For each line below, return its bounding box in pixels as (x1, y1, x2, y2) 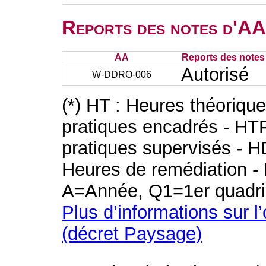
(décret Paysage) (62, 223, 202, 244)
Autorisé (181, 64, 249, 85)
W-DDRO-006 (92, 69, 152, 80)
